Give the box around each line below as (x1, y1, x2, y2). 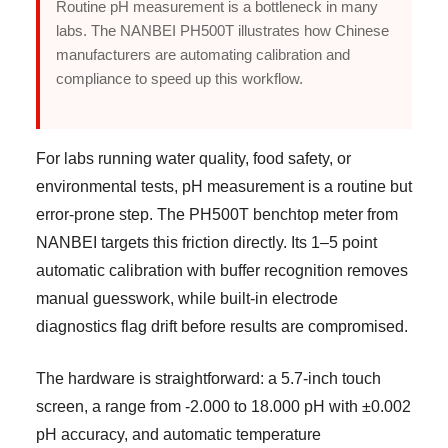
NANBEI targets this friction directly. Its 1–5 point (36, 234, 377, 251)
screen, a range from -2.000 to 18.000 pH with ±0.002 (36, 398, 411, 415)
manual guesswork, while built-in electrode (36, 290, 338, 307)
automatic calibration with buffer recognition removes (36, 262, 408, 279)
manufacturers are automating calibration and (56, 46, 350, 63)
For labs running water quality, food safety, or (36, 150, 351, 167)
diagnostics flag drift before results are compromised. (36, 318, 408, 335)
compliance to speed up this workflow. (56, 70, 303, 87)
